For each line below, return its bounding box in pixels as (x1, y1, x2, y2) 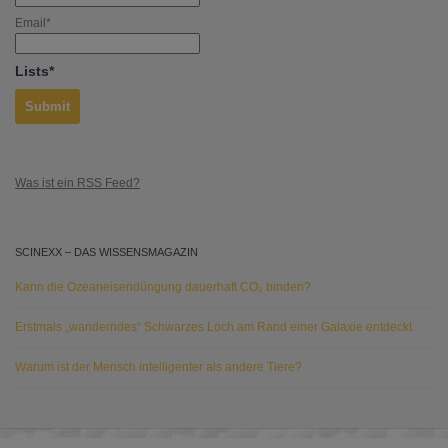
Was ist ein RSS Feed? (15, 175, 140, 190)
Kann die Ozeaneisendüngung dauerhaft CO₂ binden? (15, 279, 311, 294)
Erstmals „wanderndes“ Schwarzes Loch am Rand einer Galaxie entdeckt (15, 319, 412, 334)
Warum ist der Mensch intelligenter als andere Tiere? (15, 359, 302, 374)
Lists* (15, 62, 54, 79)
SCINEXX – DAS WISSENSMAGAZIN (15, 245, 198, 258)
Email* (15, 16, 51, 31)
